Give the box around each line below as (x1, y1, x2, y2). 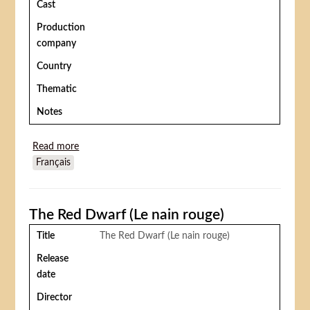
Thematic (37, 84, 77, 95)
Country (37, 62, 72, 72)
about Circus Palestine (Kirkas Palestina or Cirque (79, 142, 289, 152)
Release (37, 254, 69, 264)
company (37, 39, 77, 49)
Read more (33, 142, 80, 152)
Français (36, 158, 71, 168)
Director (37, 293, 73, 303)
